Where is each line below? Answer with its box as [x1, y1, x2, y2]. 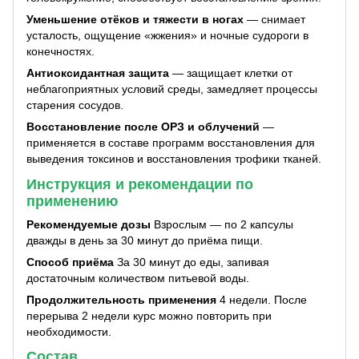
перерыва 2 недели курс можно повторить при [26, 309, 272, 322]
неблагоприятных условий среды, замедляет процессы [26, 83, 317, 96]
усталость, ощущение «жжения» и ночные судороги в [26, 29, 309, 42]
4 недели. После [216, 292, 307, 306]
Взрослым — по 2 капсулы [151, 217, 293, 231]
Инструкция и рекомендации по [26, 175, 253, 192]
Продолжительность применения [26, 292, 216, 306]
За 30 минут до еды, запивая [114, 255, 269, 268]
